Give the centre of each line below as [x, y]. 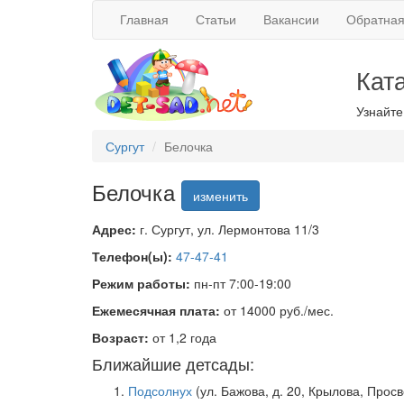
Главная [144, 19]
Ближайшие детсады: [173, 363]
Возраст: [120, 337]
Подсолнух [160, 390]
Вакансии [291, 19]
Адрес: [114, 229]
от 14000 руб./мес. [279, 310]
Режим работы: [141, 283]
